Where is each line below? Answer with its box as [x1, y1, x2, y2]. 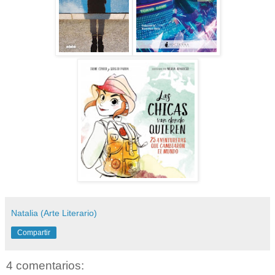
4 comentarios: [6, 259, 84, 273]
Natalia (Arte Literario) [11, 208, 97, 219]
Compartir [17, 228, 50, 238]
